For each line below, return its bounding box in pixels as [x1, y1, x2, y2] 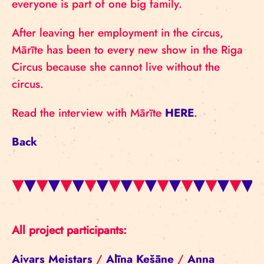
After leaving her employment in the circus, [12, 25, 223, 41]
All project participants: [12, 222, 130, 238]
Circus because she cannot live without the [12, 59, 220, 75]
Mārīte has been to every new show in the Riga [12, 42, 243, 58]
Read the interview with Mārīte [12, 105, 165, 121]
